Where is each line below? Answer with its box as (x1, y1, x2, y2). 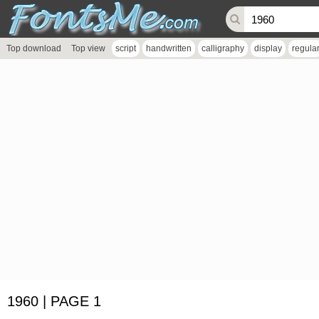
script (115, 43, 136, 53)
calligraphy (202, 43, 244, 53)
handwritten (146, 43, 192, 53)
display (254, 43, 282, 53)
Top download (6, 43, 61, 53)
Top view (71, 43, 105, 53)
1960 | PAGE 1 (7, 293, 101, 309)
